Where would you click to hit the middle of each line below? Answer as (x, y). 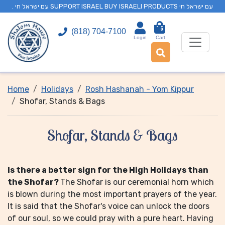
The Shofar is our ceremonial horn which (137, 182)
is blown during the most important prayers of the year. (112, 194)
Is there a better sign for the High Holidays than (108, 170)
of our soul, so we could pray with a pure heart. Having (110, 218)
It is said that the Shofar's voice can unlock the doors (108, 206)
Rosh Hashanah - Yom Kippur (140, 89)
